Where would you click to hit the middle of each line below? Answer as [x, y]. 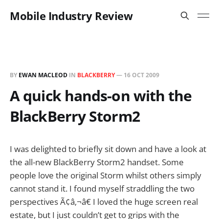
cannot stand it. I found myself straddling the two [102, 188]
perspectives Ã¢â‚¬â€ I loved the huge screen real [104, 202]
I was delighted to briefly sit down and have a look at [108, 149]
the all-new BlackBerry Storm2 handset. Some [97, 162]
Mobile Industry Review [71, 16]
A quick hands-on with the [101, 96]
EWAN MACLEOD [43, 75]
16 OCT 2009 [142, 75]
